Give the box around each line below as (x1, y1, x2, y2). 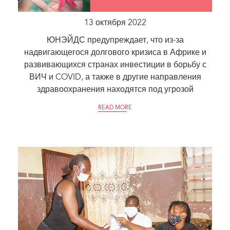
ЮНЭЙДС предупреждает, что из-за (46, 36, 184, 45)
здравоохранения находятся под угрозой (36, 86, 194, 94)
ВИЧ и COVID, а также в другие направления (29, 73, 201, 82)
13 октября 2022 (84, 19, 146, 28)
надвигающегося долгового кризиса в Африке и (24, 49, 206, 57)
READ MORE (98, 105, 132, 111)
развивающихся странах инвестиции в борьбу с (24, 61, 206, 70)
